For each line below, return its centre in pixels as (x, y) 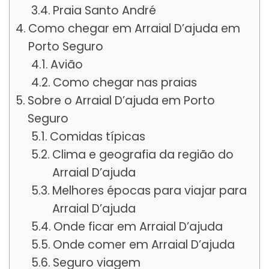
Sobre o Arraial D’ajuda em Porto (121, 100)
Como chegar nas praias (125, 82)
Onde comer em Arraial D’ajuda (144, 244)
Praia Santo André (105, 10)
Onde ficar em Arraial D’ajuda (138, 226)
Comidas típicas (98, 136)
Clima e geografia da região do (143, 154)
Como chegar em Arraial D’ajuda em (134, 28)
